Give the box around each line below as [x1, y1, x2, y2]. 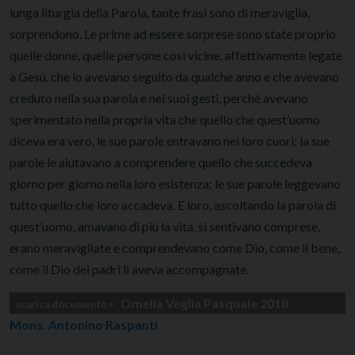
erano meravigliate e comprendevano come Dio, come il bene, [10, 239, 340, 255]
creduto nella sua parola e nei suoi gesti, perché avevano [10, 90, 308, 105]
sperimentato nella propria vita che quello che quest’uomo [10, 111, 320, 127]
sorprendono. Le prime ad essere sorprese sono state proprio [10, 25, 336, 41]
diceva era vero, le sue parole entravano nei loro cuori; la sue [10, 132, 330, 148]
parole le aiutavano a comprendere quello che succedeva [10, 154, 312, 170]
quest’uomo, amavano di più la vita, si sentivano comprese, [10, 218, 320, 234]
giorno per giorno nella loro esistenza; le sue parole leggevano [10, 175, 341, 191]
